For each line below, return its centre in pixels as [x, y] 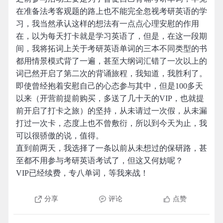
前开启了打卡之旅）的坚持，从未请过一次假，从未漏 [111, 111]
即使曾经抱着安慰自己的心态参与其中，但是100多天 [110, 86]
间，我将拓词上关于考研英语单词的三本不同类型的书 [111, 49]
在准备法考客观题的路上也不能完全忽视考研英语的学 [111, 11]
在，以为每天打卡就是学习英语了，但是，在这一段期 [111, 36]
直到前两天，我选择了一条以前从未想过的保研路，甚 [111, 148]
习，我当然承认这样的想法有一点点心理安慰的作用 [108, 24]
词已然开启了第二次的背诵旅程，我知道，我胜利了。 [111, 73]
